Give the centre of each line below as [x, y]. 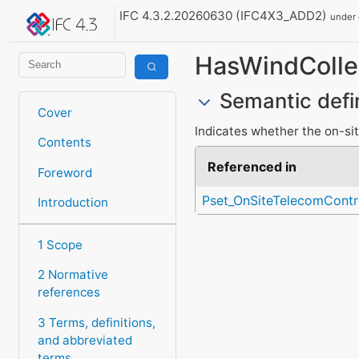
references [69, 292]
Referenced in [252, 167]
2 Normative [73, 275]
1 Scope [60, 245]
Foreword [65, 172]
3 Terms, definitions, [96, 322]
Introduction [73, 202]
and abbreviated [85, 340]
